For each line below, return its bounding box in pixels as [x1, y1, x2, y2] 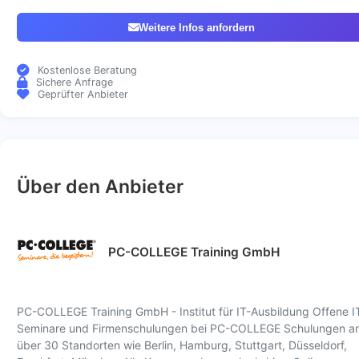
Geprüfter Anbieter [37, 88, 128, 101]
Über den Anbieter [17, 175, 184, 198]
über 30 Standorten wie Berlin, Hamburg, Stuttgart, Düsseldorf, [17, 338, 347, 352]
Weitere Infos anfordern [139, 21, 255, 34]
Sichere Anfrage [35, 76, 113, 89]
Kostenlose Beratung [37, 64, 137, 77]
